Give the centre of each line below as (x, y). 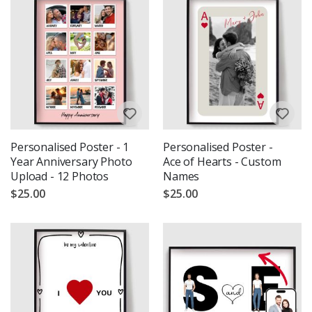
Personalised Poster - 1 (70, 147)
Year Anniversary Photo (71, 161)
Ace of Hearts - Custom (222, 161)
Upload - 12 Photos (60, 176)
